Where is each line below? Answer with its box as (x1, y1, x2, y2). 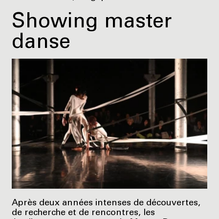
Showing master (12, 13, 172, 34)
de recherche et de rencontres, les (12, 209, 155, 218)
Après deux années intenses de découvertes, (12, 199, 200, 208)
